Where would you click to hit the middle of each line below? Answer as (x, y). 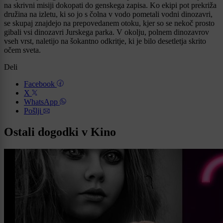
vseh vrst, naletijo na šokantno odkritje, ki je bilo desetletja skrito (105, 41)
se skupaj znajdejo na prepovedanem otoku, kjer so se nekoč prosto (109, 23)
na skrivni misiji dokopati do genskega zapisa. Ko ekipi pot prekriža (110, 5)
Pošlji (34, 111)
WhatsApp (42, 102)
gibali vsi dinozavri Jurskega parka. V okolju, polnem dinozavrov (107, 32)
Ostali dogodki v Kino (60, 132)
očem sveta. (22, 50)
